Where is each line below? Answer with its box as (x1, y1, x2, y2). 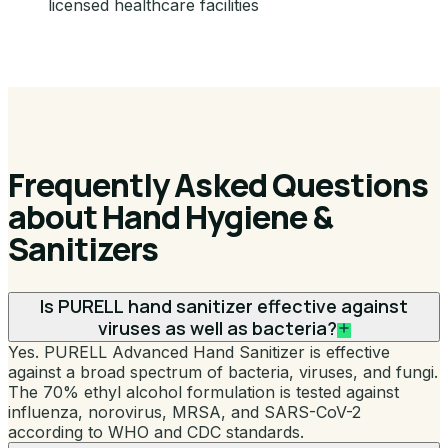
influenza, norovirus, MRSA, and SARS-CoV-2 (8, 401, 361, 422)
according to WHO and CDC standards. (8, 421, 304, 442)
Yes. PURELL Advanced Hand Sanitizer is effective (8, 341, 390, 362)
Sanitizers (8, 227, 159, 272)
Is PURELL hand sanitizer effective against (40, 293, 408, 318)
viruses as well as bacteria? (97, 315, 337, 340)
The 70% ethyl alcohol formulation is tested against (8, 381, 399, 402)
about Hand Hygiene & (8, 195, 333, 240)
